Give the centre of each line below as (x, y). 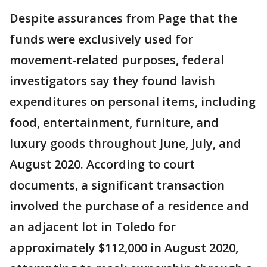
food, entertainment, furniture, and (114, 123)
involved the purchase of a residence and (129, 206)
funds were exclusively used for (101, 39)
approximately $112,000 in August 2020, (124, 248)
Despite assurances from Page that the (123, 18)
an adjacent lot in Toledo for (93, 227)
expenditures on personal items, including (133, 102)
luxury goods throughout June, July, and (125, 144)
